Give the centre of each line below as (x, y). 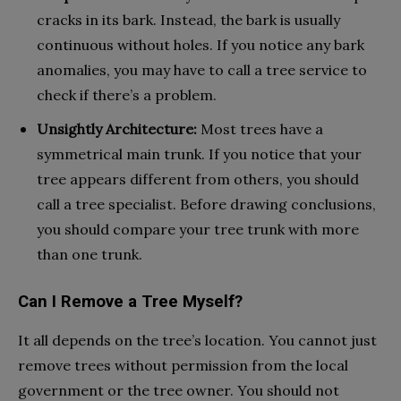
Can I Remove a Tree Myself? (130, 301)
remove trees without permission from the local (183, 365)
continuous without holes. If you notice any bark (200, 44)
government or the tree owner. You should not (179, 390)
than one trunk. (90, 254)
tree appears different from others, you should (198, 179)
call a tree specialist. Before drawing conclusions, (206, 204)
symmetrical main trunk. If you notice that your (199, 154)
